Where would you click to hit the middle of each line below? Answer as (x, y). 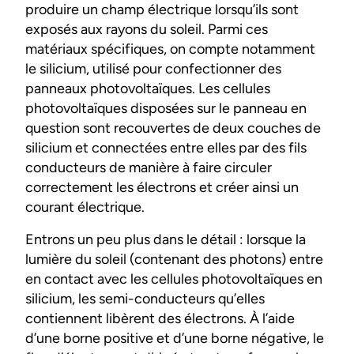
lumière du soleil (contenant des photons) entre (174, 260)
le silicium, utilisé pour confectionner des (153, 69)
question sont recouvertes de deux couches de (173, 128)
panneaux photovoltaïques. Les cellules (148, 89)
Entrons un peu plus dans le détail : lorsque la (166, 240)
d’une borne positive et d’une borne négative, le (175, 339)
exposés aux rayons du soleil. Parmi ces (147, 30)
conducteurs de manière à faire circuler (149, 168)
